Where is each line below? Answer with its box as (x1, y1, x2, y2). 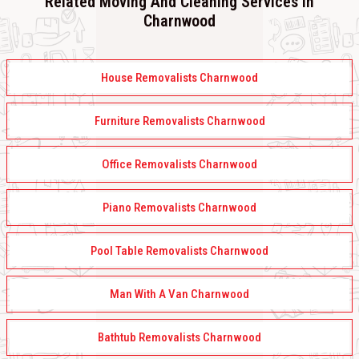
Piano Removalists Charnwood (103, 200, 256, 216)
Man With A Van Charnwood (110, 287, 249, 302)
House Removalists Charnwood (101, 71, 258, 86)
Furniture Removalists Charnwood (94, 114, 265, 129)
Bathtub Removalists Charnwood (98, 330, 261, 345)
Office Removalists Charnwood (102, 157, 257, 172)
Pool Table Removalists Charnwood (91, 244, 268, 259)
